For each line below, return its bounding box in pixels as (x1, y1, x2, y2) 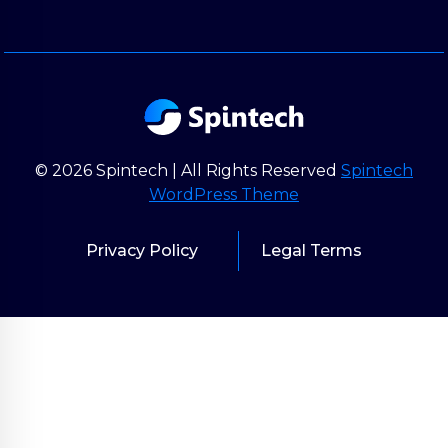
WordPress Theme (149, 185, 299, 205)
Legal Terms (261, 241, 362, 261)
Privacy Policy (86, 241, 198, 261)
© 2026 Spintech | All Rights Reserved (35, 161, 341, 181)
